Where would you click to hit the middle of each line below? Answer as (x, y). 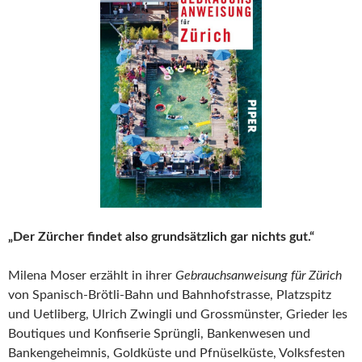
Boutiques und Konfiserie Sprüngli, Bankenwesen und (159, 334)
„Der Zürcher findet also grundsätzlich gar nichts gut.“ (161, 237)
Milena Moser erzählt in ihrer (92, 276)
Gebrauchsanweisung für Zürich (259, 276)
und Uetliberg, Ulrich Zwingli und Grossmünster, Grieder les (178, 315)
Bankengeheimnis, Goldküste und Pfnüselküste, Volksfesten (177, 354)
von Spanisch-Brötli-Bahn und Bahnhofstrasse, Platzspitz (170, 295)
